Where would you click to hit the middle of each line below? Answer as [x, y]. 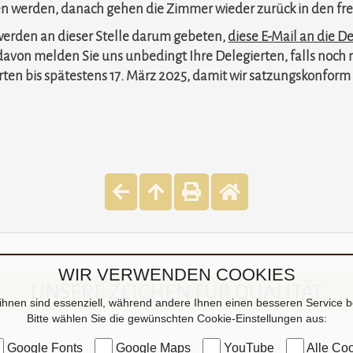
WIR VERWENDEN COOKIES [176, 275]
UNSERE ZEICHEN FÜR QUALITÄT [176, 292]
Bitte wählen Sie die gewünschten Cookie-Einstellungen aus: [176, 318]
